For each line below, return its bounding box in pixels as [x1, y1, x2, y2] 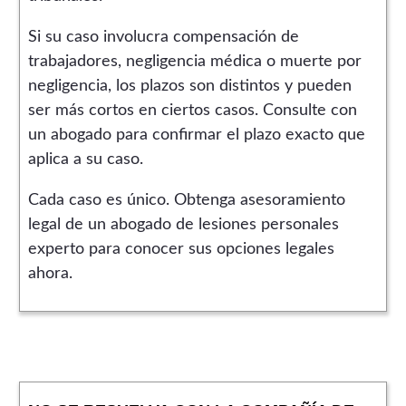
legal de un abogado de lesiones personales [27, 217, 339, 234]
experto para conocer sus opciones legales [27, 241, 334, 258]
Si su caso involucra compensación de [27, 29, 299, 46]
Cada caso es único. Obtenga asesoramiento [27, 192, 345, 209]
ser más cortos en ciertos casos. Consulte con [27, 102, 357, 120]
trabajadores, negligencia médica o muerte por [27, 53, 362, 71]
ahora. [27, 266, 72, 283]
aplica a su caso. [27, 151, 143, 169]
